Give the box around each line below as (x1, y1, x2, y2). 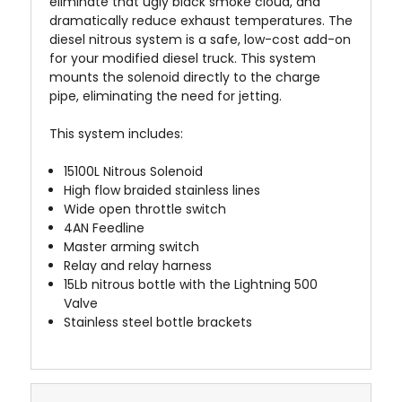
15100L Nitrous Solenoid (64, 162, 204, 180)
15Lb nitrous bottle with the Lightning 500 (64, 275, 319, 293)
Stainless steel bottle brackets (64, 312, 253, 331)
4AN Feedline (64, 218, 145, 237)
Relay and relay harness (64, 256, 213, 275)
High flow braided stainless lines (64, 180, 261, 199)
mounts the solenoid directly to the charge (49, 67, 320, 86)
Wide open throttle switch (64, 199, 227, 218)
